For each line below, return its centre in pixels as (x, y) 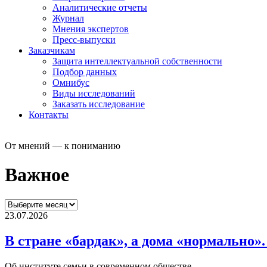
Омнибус (71, 82)
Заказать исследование (99, 104)
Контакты (49, 114)
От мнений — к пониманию (63, 145)
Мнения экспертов (91, 29)
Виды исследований (94, 93)
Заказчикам (52, 50)
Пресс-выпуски (84, 39)
